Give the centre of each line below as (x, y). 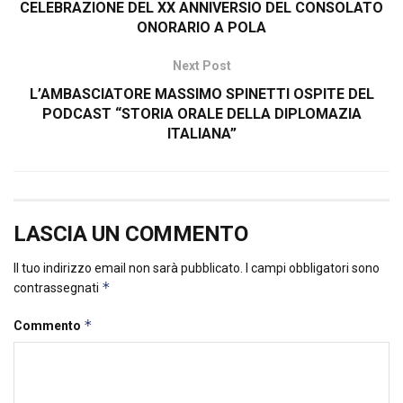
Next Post (201, 66)
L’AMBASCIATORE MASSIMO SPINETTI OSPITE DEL (201, 94)
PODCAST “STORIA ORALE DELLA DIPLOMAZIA (201, 114)
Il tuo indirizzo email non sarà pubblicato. (128, 269)
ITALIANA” (201, 134)
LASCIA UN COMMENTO (131, 234)
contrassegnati (58, 288)
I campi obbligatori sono (313, 269)
